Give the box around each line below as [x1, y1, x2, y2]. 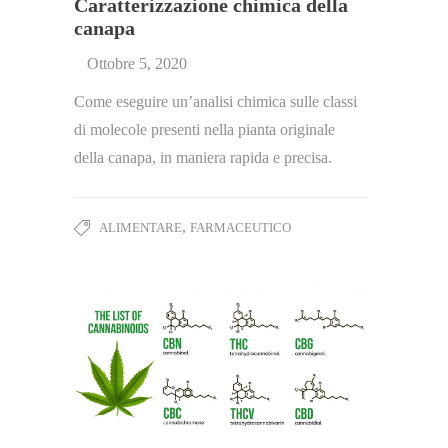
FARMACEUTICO [190, 219, 291, 235]
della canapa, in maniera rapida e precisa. [74, 148, 332, 166]
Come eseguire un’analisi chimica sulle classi [74, 92, 357, 110]
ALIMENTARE [99, 219, 182, 235]
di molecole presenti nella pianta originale [74, 120, 335, 138]
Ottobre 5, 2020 [87, 54, 187, 72]
